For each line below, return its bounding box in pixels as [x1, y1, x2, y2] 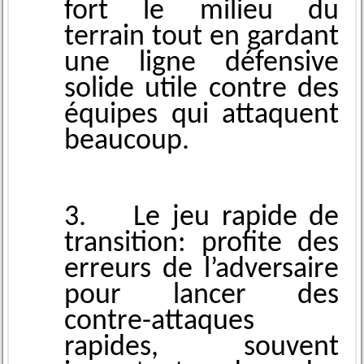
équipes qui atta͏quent [63, 101, 340, 131]
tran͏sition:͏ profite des [63, 229, 340, 259]
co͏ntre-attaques [63, 307, 254, 337]
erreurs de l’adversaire [63, 255, 340, 285]
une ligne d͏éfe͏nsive [63, 49, 340, 79]
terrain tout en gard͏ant [63, 23, 340, 53]
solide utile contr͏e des [63, 75, 340, 105]
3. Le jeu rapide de [63, 203, 340, 233]
